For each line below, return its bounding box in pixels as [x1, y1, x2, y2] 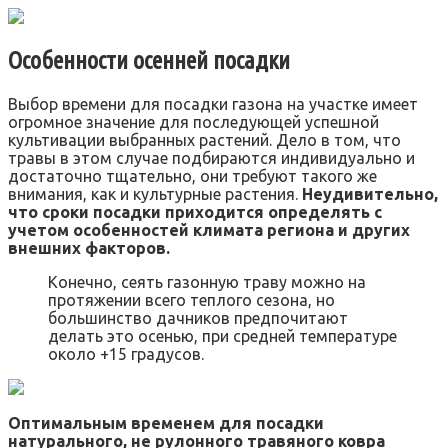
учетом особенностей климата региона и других [8, 220, 410, 239]
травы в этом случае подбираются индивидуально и [8, 148, 415, 167]
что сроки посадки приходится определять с [8, 202, 382, 221]
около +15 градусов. [48, 344, 204, 363]
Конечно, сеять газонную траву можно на [48, 272, 366, 291]
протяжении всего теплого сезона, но [48, 290, 335, 309]
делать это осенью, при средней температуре [48, 326, 397, 345]
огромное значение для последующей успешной [8, 112, 379, 131]
